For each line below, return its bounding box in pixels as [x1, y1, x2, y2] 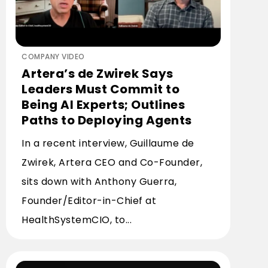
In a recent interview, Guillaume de [22, 136, 194, 150]
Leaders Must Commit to [22, 81, 179, 98]
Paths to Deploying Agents [22, 112, 192, 129]
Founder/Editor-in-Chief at [22, 194, 156, 208]
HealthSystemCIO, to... [22, 213, 132, 227]
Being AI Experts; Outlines [22, 96, 185, 113]
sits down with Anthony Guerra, [22, 175, 176, 188]
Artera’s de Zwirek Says [22, 65, 173, 82]
